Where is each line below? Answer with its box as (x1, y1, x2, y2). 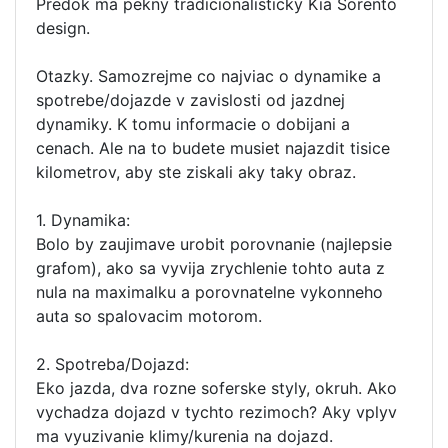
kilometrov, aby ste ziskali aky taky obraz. (36, 162, 356, 182)
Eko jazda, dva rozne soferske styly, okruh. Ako (36, 378, 397, 398)
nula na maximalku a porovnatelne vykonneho (36, 282, 383, 302)
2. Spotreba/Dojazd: (36, 354, 189, 374)
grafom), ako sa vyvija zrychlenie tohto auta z (36, 258, 385, 278)
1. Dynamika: (36, 210, 130, 230)
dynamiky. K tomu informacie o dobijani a (36, 114, 350, 134)
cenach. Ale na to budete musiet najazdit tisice (36, 138, 390, 158)
